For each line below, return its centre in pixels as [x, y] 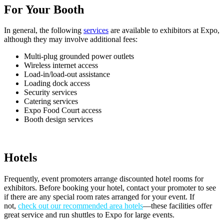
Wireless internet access [61, 65]
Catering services [51, 101]
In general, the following [44, 30]
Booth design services [58, 119]
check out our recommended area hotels [80, 206]
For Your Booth [44, 9]
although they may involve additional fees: [71, 39]
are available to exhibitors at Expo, [164, 30]
